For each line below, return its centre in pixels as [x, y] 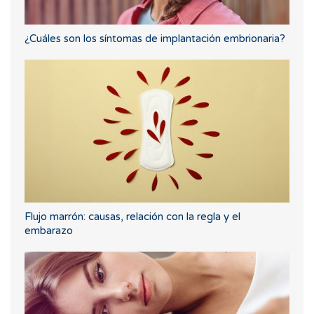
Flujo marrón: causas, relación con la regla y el [132, 217]
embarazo [49, 231]
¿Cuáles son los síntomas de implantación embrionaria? [155, 39]
